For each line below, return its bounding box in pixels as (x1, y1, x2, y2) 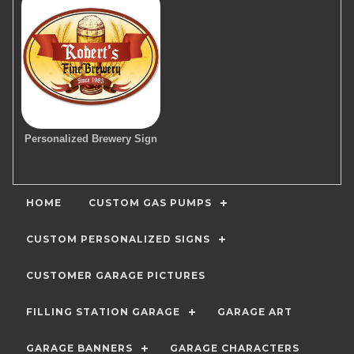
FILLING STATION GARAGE (26, 305, 180, 318)
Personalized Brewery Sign (24, 132, 158, 145)
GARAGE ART (217, 305, 292, 318)
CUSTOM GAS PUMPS (88, 196, 212, 209)
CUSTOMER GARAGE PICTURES (26, 269, 205, 281)
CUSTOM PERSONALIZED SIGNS (26, 232, 210, 245)
